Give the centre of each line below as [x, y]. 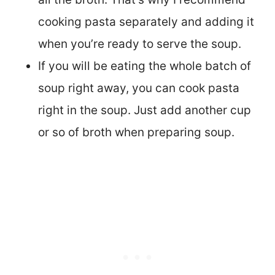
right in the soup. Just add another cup [145, 110]
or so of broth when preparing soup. [138, 132]
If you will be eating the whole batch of [145, 66]
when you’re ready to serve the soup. [141, 44]
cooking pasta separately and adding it [146, 21]
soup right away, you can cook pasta [139, 88]
